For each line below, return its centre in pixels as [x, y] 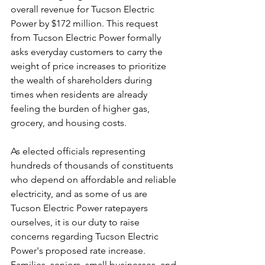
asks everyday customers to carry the [88, 52]
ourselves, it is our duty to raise [76, 222]
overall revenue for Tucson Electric [84, 9]
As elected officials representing [79, 151]
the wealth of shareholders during [83, 80]
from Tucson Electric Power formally [87, 38]
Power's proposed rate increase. [79, 251]
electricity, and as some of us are [80, 194]
